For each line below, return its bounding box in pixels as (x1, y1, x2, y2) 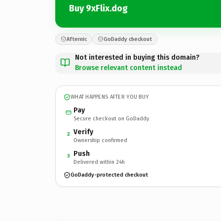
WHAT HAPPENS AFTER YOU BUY (71, 94, 149, 100)
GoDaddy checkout (104, 36, 152, 42)
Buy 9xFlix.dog (69, 3, 128, 14)
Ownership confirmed (74, 137, 127, 144)
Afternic (67, 36, 87, 42)
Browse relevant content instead (75, 63, 182, 72)
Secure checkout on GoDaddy (74, 115, 149, 122)
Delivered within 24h (74, 158, 125, 165)
